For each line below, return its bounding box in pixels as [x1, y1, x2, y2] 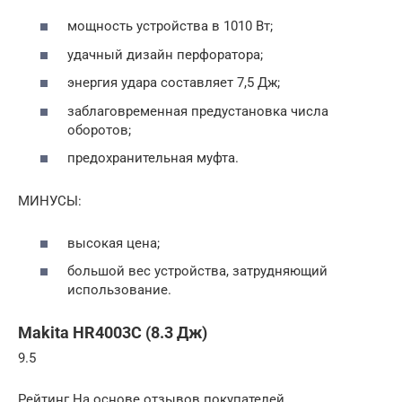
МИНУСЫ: [18, 193, 82, 209]
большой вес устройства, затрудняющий [67, 263, 328, 279]
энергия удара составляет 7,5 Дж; [67, 74, 280, 91]
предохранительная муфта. [67, 150, 239, 166]
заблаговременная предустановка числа [67, 102, 328, 119]
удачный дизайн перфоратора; [67, 46, 263, 63]
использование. [67, 282, 171, 298]
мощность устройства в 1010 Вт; [67, 18, 273, 34]
